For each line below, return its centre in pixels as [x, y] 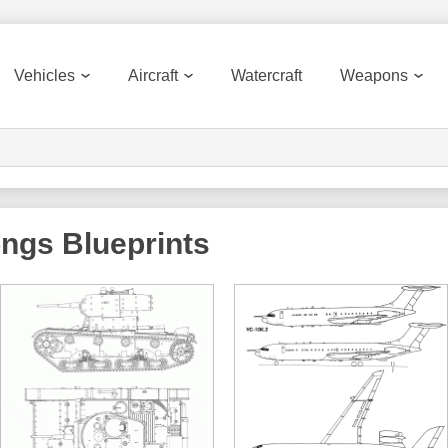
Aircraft [153, 75]
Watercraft [266, 75]
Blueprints [132, 243]
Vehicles [44, 75]
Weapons [374, 75]
